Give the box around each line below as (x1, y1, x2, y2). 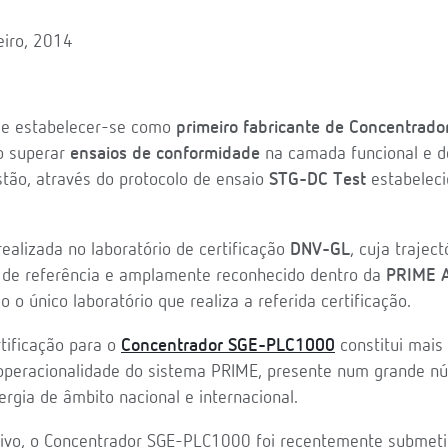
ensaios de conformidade (70, 144, 260, 163)
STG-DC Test (269, 170, 366, 189)
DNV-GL (290, 240, 350, 259)
